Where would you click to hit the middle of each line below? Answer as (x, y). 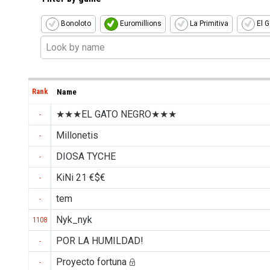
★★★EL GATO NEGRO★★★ (116, 114)
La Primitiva (208, 24)
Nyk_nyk (74, 219)
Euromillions (140, 24)
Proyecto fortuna (91, 262)
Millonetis (77, 135)
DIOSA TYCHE (86, 156)
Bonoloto (75, 24)
